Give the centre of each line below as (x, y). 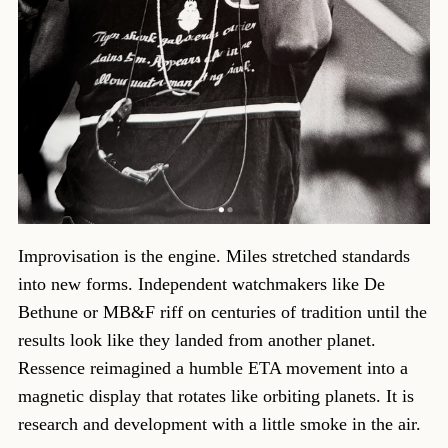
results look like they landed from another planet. (196, 340)
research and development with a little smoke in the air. (219, 424)
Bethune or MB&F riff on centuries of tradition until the (222, 312)
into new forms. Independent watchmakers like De (201, 284)
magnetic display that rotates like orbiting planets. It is (215, 396)
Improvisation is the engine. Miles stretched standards (213, 256)
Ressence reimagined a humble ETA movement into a (212, 368)
